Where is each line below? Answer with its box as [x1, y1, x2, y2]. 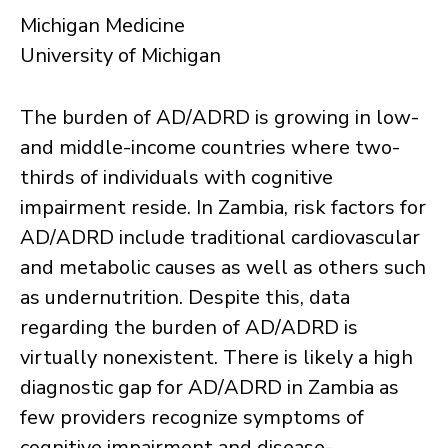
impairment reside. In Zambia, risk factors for [20, 194, 426, 221]
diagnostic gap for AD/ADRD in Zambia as [20, 374, 399, 401]
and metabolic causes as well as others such [20, 254, 426, 281]
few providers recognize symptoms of [20, 404, 364, 431]
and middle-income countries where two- [20, 134, 400, 161]
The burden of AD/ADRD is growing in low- [20, 104, 419, 131]
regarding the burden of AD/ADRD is [20, 314, 358, 341]
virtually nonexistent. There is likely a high [20, 344, 413, 371]
